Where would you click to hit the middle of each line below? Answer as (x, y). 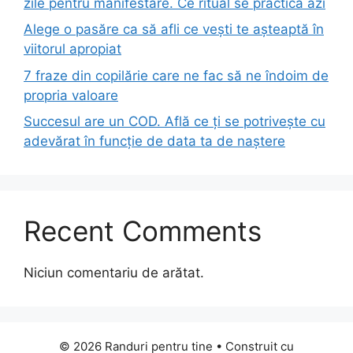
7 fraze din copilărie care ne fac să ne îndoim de (176, 75)
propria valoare (71, 95)
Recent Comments (143, 231)
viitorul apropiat (72, 49)
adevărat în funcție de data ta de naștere (154, 141)
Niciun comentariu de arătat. (114, 273)
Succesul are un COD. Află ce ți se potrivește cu (175, 122)
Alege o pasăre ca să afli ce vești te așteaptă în (174, 30)
